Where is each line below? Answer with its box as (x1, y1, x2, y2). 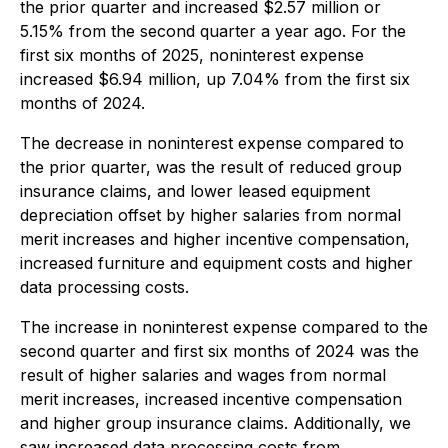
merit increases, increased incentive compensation (20, 389, 402, 409)
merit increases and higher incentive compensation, (20, 229, 410, 249)
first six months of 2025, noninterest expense (20, 45, 364, 65)
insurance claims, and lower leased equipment (20, 181, 370, 201)
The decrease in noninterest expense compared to (20, 133, 404, 153)
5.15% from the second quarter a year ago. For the (20, 21, 406, 41)
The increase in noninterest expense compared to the (20, 317, 428, 337)
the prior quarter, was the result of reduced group (20, 157, 402, 177)
